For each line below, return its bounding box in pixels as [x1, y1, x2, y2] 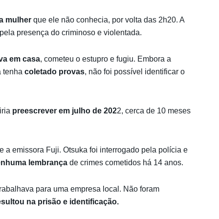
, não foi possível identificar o [85, 67, 185, 76]
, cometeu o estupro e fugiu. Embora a [40, 54, 171, 63]
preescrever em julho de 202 [12, 106, 117, 115]
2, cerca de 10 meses [117, 106, 191, 115]
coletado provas [22, 67, 85, 76]
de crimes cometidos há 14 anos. [67, 158, 183, 167]
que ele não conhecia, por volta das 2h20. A [31, 15, 184, 24]
